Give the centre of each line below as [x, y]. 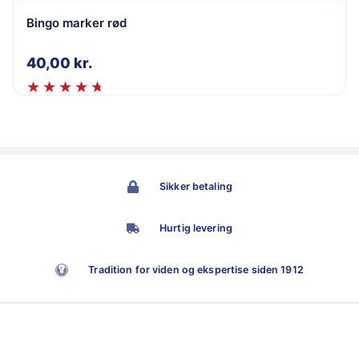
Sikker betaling [196, 186]
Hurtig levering [196, 228]
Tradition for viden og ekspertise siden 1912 [196, 269]
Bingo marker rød [77, 22]
